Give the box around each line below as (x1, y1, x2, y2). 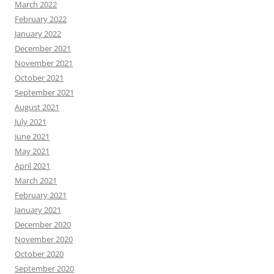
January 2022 (15, 28, 61, 39)
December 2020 (15, 218, 71, 230)
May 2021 (15, 145, 50, 157)
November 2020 (15, 233, 73, 245)
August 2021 (15, 101, 59, 113)
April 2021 (15, 160, 50, 171)
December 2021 (15, 42, 71, 54)
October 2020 (15, 248, 64, 259)
